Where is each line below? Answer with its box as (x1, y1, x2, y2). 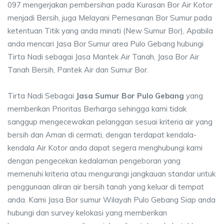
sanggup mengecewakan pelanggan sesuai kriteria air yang (7, 117, 212, 126)
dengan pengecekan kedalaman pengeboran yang (7, 156, 180, 165)
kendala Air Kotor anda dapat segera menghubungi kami (7, 143, 202, 152)
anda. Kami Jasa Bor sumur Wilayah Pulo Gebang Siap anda (7, 195, 215, 204)
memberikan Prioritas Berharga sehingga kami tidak (7, 104, 186, 113)
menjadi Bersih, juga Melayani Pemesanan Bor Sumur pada (7, 13, 212, 22)
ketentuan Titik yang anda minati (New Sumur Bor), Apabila (7, 26, 213, 35)
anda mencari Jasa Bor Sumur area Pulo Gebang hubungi (7, 39, 203, 48)
